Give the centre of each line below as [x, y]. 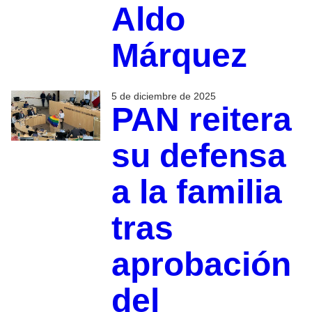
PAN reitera [201, 120]
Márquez [179, 56]
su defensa [198, 156]
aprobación [201, 265]
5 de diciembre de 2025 [163, 96]
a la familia [196, 192]
